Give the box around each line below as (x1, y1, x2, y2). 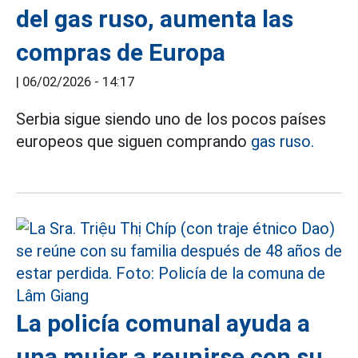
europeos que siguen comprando (16, 132, 251, 151)
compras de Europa (16, 38, 225, 66)
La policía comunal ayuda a (16, 309, 310, 337)
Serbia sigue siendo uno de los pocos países (16, 109, 326, 129)
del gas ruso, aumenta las (16, 5, 293, 33)
